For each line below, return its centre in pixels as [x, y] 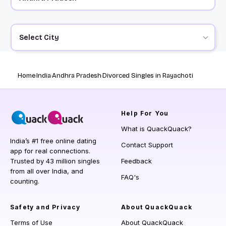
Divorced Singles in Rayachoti [148, 76]
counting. [25, 181]
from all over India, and [47, 171]
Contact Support [147, 145]
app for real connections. [50, 151]
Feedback [136, 161]
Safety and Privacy [45, 207]
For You [153, 114]
